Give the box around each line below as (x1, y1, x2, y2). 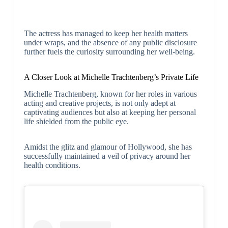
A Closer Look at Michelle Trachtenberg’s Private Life (23, 72, 198, 81)
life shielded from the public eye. (23, 117, 129, 126)
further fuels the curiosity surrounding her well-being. (23, 47, 195, 56)
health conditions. (23, 160, 80, 169)
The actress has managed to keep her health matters (23, 28, 188, 38)
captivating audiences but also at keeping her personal (23, 107, 196, 117)
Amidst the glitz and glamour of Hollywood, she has (23, 142, 192, 151)
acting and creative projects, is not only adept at (23, 98, 176, 107)
